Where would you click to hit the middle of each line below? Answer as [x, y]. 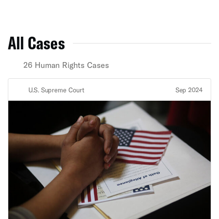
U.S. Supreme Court [56, 90]
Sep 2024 [189, 90]
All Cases [36, 43]
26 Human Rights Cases [66, 65]
